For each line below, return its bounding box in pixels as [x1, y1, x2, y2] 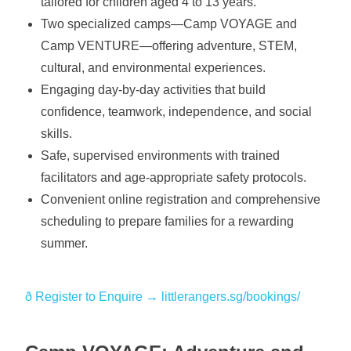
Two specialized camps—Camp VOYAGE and [41, 17, 298, 31]
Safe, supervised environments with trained [41, 149, 280, 162]
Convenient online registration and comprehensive [41, 193, 321, 206]
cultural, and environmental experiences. [41, 61, 266, 74]
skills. [41, 127, 73, 140]
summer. [41, 237, 89, 250]
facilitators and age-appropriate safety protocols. [41, 171, 307, 184]
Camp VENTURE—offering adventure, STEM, [41, 39, 298, 52]
